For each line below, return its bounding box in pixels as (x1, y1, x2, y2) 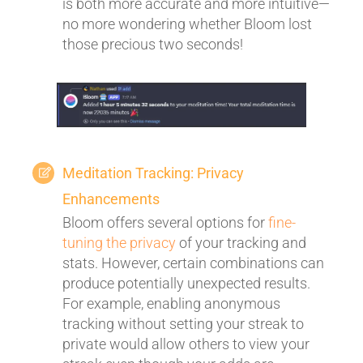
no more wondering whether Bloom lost (62, 15, 312, 33)
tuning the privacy (62, 233, 176, 251)
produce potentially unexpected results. (62, 274, 310, 292)
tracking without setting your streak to (62, 314, 304, 332)
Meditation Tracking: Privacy (62, 164, 244, 181)
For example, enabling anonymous (62, 294, 280, 312)
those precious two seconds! (62, 36, 243, 53)
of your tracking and (176, 233, 306, 251)
